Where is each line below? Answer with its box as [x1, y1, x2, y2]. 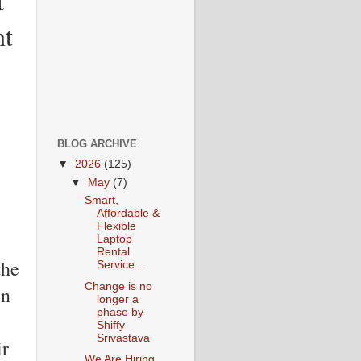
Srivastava [96, 331, 150, 344]
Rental [96, 246, 130, 259]
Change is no [84, 280, 152, 293]
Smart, [84, 194, 118, 207]
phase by [96, 305, 143, 318]
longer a [96, 293, 139, 305]
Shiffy [96, 318, 125, 331]
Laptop [96, 233, 132, 246]
